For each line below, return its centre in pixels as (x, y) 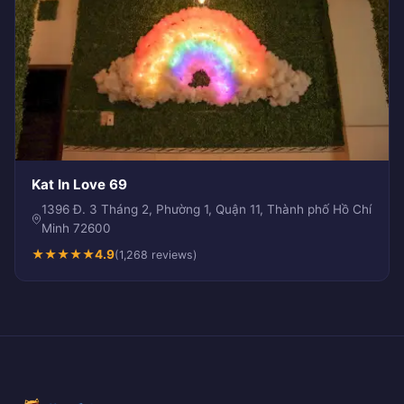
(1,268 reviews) (156, 254)
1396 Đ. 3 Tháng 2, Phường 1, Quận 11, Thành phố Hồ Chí (207, 209)
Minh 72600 (77, 228)
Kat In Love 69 (79, 184)
